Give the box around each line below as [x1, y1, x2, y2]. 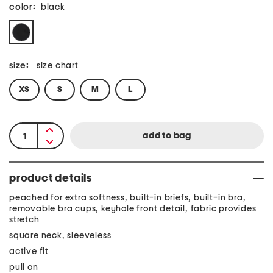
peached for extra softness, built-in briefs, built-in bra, [9, 193, 246, 202]
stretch [9, 215, 40, 224]
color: [9, 2, 36, 12]
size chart [36, 61, 79, 70]
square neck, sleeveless [9, 231, 112, 240]
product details [9, 173, 92, 184]
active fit [9, 247, 49, 256]
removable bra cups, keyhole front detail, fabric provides [9, 204, 257, 213]
